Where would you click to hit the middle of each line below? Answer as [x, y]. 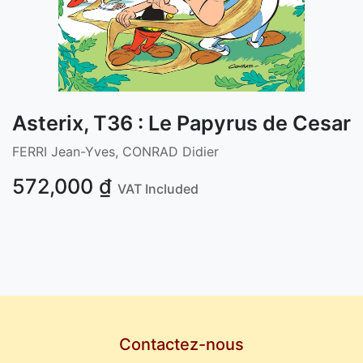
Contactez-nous [181, 344]
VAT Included [158, 188]
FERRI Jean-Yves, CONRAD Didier [115, 151]
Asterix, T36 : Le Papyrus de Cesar [181, 123]
